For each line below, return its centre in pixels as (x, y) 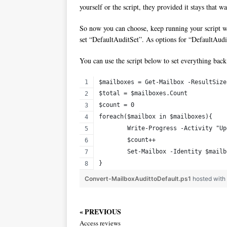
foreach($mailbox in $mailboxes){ (156, 117)
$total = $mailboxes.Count (143, 93)
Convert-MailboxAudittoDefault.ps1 (139, 179)
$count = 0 (117, 105)
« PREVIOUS (100, 212)
